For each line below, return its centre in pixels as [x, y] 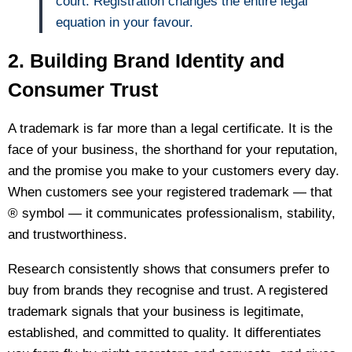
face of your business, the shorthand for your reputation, [173, 150]
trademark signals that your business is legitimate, [156, 312]
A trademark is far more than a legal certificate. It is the [170, 128]
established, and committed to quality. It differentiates [165, 333]
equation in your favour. [125, 22]
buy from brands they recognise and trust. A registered [168, 290]
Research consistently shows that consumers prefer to [169, 269]
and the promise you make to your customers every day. [174, 171]
